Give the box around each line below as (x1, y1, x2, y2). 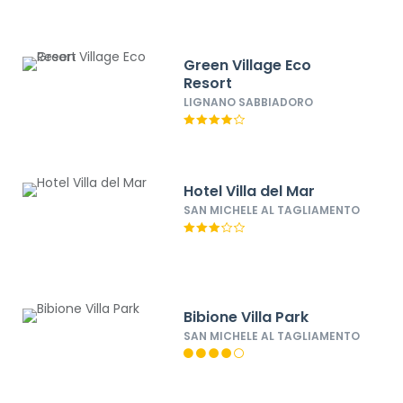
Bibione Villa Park (184, 307, 309, 327)
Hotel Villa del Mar (184, 181, 316, 201)
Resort (184, 73, 233, 94)
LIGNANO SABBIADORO (184, 94, 314, 110)
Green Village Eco (184, 55, 312, 76)
